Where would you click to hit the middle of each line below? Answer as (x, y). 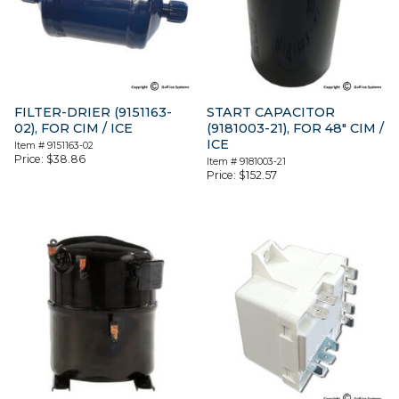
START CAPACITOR (271, 113)
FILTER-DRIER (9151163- (93, 113)
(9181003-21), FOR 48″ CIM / (296, 129)
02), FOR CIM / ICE (73, 129)
